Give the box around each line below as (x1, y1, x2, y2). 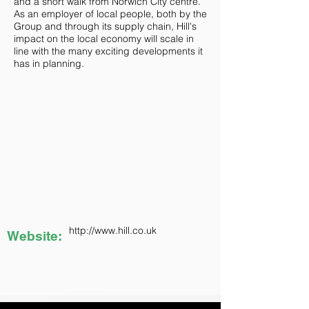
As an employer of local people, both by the (14, 8, 207, 20)
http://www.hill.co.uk (69, 224, 157, 237)
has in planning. (14, 57, 84, 70)
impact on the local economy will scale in (14, 32, 194, 45)
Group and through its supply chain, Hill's (14, 20, 197, 32)
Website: (7, 228, 62, 243)
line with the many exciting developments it (14, 45, 203, 57)
